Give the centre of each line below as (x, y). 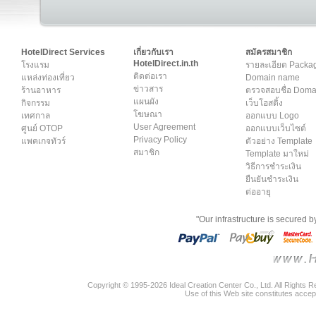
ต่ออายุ (258, 192)
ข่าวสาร (148, 89)
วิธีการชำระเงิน (273, 166)
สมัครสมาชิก (269, 52)
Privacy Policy (160, 140)
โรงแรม (35, 65)
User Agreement (164, 127)
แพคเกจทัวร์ (43, 141)
